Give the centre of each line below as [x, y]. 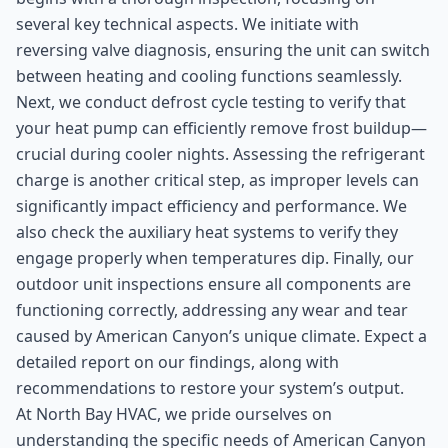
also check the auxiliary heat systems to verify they [207, 232]
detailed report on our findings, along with [177, 362]
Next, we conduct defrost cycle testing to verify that [211, 102]
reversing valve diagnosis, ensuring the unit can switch [223, 50]
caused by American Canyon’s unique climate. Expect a [221, 336]
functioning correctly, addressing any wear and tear [212, 310]
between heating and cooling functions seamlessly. [209, 76]
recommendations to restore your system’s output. [210, 388]
